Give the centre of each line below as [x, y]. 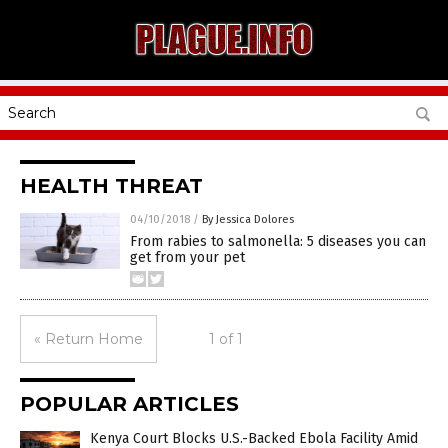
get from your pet [187, 257]
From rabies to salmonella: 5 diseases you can [278, 241]
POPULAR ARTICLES [129, 404]
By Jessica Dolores [248, 219]
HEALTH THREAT [111, 186]
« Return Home [88, 339]
